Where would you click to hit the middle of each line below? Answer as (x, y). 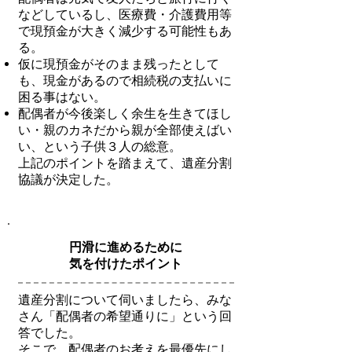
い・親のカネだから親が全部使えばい (125, 130)
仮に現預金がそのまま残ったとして (119, 64)
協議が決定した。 (68, 180)
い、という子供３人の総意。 (100, 147)
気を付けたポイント (126, 264)
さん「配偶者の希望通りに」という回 (125, 316)
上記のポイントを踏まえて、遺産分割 (125, 163)
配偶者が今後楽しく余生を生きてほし (125, 114)
